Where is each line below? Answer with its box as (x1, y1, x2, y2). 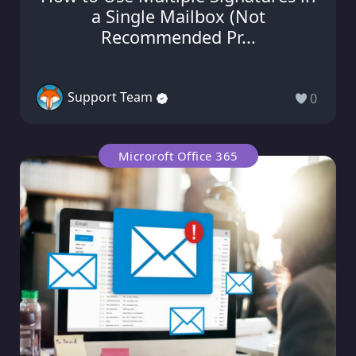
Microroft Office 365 (118, 147, 238, 164)
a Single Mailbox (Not (91, 4, 265, 28)
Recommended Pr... (100, 25, 256, 48)
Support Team (68, 88, 153, 106)
